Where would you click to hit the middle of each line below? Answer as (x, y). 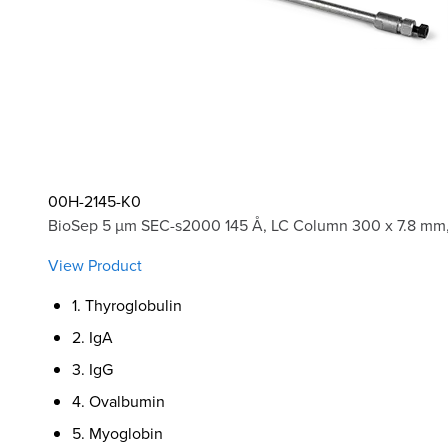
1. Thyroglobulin (127, 304)
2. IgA (92, 336)
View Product (95, 264)
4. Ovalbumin (118, 400)
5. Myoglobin (117, 432)
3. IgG (92, 368)
